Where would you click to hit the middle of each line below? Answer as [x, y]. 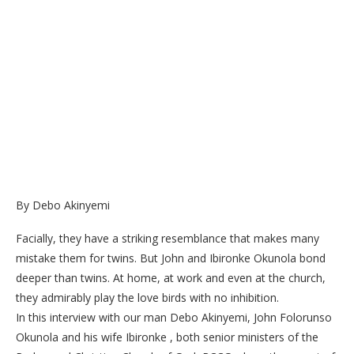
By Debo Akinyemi [63, 205]
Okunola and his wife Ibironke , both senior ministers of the [167, 337]
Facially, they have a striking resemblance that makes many [168, 239]
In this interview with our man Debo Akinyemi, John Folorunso [174, 318]
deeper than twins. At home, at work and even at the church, [171, 278]
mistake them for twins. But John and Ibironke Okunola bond [171, 258]
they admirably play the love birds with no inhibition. [147, 298]
